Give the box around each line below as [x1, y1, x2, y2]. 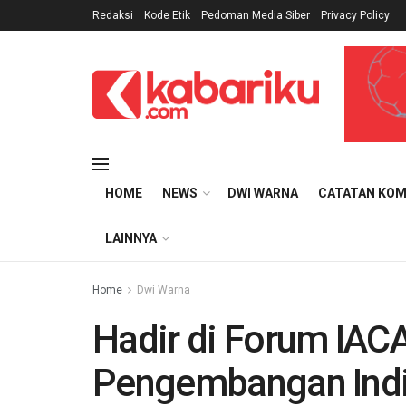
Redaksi [92, 9, 133, 22]
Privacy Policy [321, 9, 390, 22]
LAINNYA [105, 231, 157, 246]
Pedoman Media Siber [201, 9, 310, 22]
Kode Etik [144, 9, 190, 22]
